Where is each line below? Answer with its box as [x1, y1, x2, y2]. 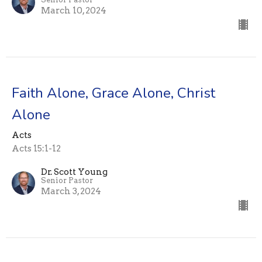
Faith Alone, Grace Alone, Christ [12, 84, 215, 103]
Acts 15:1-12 [12, 143, 61, 154]
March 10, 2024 [41, 5, 106, 16]
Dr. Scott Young [41, 167, 108, 178]
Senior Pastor [41, 176, 93, 185]
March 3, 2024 [41, 186, 101, 197]
